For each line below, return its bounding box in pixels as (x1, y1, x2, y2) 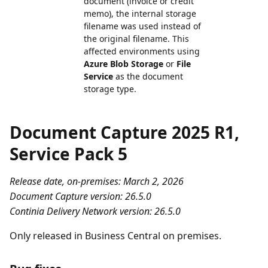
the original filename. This (84, 33, 189, 44)
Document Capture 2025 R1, (10, 121, 239, 144)
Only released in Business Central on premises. (10, 229, 221, 242)
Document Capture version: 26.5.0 (10, 190, 151, 203)
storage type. (84, 83, 136, 95)
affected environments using (84, 45, 200, 57)
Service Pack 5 (10, 142, 127, 165)
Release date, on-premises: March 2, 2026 (10, 175, 184, 188)
